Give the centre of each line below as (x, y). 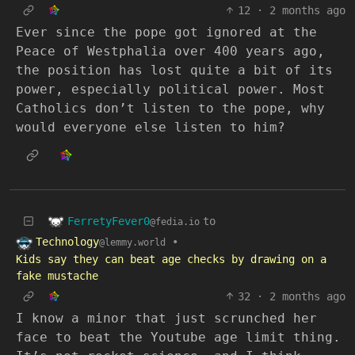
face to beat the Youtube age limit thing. (178, 337)
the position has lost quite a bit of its (174, 70)
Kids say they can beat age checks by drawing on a (171, 259)
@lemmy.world (132, 242)
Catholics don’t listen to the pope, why (170, 108)
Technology (67, 242)
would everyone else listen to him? (151, 127)
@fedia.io (175, 221)
